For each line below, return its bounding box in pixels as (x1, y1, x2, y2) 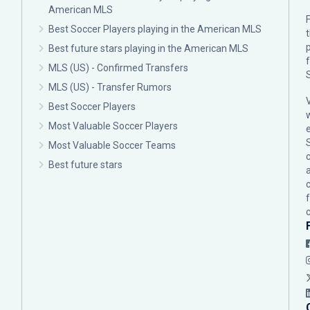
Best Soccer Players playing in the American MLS (48, 24, 262, 35)
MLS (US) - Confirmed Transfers (48, 62, 188, 73)
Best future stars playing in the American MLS (48, 43, 248, 54)
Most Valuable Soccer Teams (48, 140, 176, 151)
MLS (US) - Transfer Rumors (48, 82, 172, 93)
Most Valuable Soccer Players (48, 120, 178, 131)
